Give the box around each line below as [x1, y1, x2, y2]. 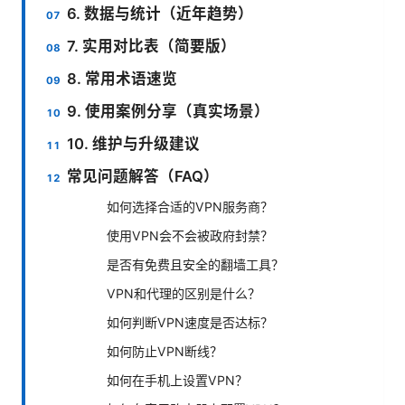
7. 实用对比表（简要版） [67, 36, 237, 55]
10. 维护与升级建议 [67, 134, 201, 153]
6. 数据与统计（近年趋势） [67, 4, 254, 23]
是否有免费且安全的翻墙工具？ [107, 256, 284, 272]
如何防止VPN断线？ [107, 343, 222, 359]
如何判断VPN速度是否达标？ [107, 314, 273, 330]
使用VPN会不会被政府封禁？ [107, 227, 273, 243]
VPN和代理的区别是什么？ [107, 285, 260, 301]
